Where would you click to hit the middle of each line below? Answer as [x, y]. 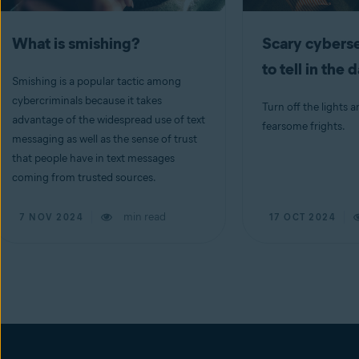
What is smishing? [76, 43]
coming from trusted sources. [84, 177]
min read [145, 217]
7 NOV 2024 [51, 217]
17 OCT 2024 [303, 217]
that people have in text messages [93, 158]
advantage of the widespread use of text [109, 120]
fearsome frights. [303, 126]
